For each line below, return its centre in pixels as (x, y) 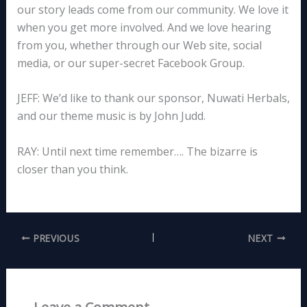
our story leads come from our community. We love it (152, 9)
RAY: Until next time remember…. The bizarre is (137, 152)
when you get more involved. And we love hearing (144, 27)
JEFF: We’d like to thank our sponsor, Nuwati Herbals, (153, 98)
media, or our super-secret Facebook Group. (131, 63)
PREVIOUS (55, 238)
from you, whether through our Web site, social (139, 45)
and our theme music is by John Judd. (111, 116)
